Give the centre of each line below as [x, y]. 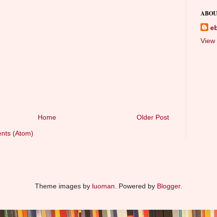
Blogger [169, 186]
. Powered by [136, 186]
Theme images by [63, 186]
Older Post [153, 117]
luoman [103, 186]
